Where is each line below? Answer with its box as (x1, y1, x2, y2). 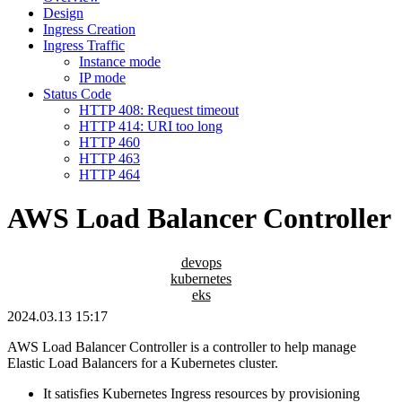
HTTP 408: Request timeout (79, 101, 239, 118)
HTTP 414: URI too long (79, 118, 223, 134)
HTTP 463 (79, 150, 140, 166)
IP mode (79, 69, 126, 85)
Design (43, 4, 83, 21)
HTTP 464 (79, 166, 140, 182)
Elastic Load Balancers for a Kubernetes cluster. (7, 354, 278, 371)
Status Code (43, 85, 111, 101)
